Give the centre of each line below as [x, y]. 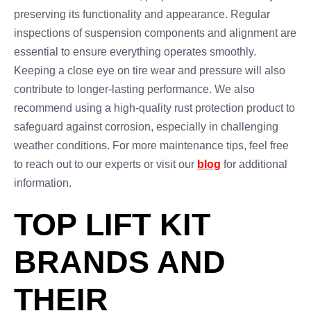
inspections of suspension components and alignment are [155, 33]
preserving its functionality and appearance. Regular [142, 14]
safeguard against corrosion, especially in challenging [146, 127]
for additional [254, 164]
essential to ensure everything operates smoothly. [135, 52]
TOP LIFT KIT [112, 225]
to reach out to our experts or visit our [106, 164]
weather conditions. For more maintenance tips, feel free [151, 145]
